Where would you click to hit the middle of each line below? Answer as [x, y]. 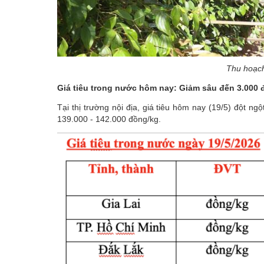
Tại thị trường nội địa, [100, 108]
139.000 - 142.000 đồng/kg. [109, 119]
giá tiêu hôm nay [174, 108]
